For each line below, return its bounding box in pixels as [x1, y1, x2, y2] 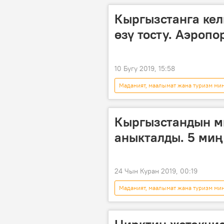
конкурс [119, 198, 141, 206]
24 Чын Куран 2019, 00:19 [114, 166, 197, 175]
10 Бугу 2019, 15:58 [114, 63, 175, 73]
